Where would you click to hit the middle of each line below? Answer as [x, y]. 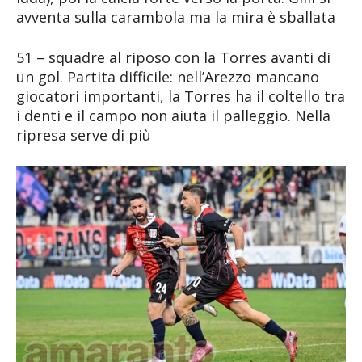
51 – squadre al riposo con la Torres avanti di [173, 57]
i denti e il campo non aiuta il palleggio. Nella [173, 115]
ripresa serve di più [84, 135]
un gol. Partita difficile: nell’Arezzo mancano [168, 76]
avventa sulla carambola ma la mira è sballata [176, 17]
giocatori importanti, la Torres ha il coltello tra [181, 96]
